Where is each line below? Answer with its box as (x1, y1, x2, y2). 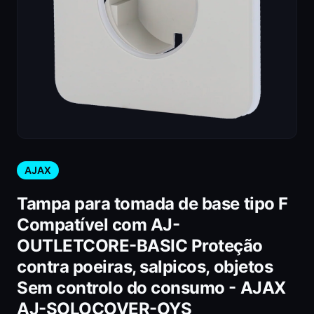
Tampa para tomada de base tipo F (17, 193, 288, 214)
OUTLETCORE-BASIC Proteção (17, 235, 263, 256)
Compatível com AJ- (17, 214, 180, 235)
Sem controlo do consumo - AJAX (17, 278, 286, 298)
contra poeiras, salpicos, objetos (17, 257, 273, 277)
